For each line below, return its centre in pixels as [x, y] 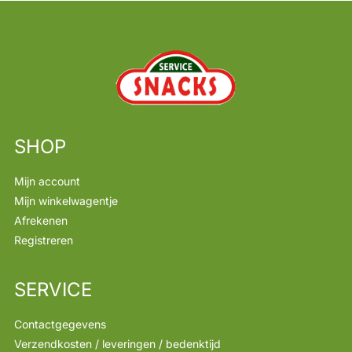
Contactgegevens [60, 324]
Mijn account [47, 181]
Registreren [43, 240]
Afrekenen [40, 221]
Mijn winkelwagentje [66, 201]
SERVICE [53, 290]
